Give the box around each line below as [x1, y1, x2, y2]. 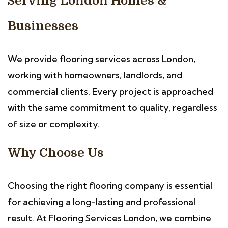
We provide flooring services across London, [8, 53, 195, 65]
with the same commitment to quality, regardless [8, 102, 217, 113]
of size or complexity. [8, 118, 100, 130]
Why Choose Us [8, 146, 104, 160]
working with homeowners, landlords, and [8, 69, 182, 81]
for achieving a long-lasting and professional [8, 196, 195, 208]
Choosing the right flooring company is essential [8, 180, 212, 191]
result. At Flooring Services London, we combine [8, 212, 211, 224]
